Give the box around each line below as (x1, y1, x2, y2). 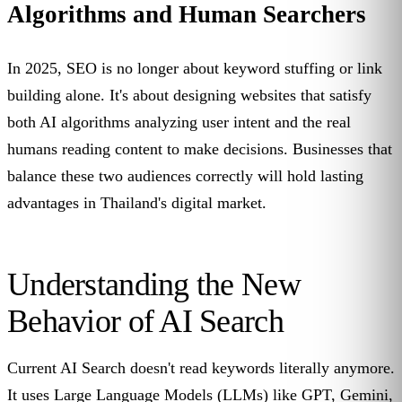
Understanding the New (7, 267, 301, 303)
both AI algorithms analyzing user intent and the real (7, 113, 351, 132)
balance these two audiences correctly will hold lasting (7, 167, 363, 186)
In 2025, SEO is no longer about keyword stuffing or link (7, 59, 382, 78)
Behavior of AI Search (7, 303, 284, 340)
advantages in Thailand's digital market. (7, 194, 267, 213)
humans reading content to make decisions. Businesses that (7, 140, 392, 159)
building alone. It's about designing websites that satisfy (7, 86, 371, 105)
